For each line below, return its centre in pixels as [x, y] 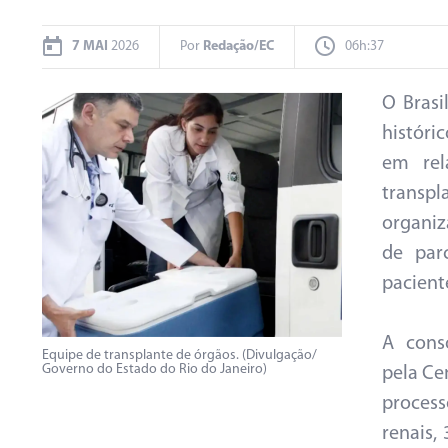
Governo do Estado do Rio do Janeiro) [154, 369]
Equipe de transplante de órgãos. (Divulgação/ [179, 355]
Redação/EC [238, 46]
